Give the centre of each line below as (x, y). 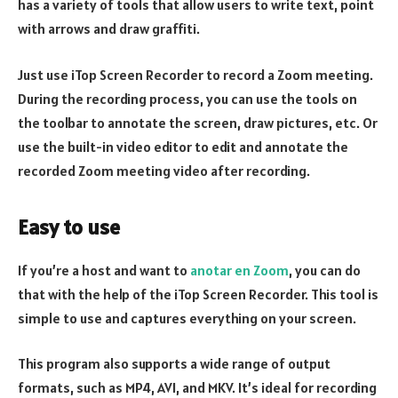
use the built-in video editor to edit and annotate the (183, 146)
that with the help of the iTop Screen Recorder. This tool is (198, 294)
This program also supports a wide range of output (174, 364)
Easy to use (69, 227)
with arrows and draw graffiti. (109, 29)
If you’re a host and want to (104, 270)
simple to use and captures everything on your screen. (187, 318)
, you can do (325, 270)
